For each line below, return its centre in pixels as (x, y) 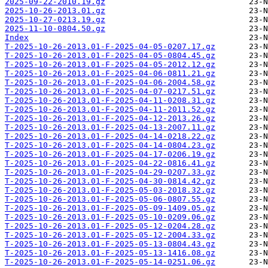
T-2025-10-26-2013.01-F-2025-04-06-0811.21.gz (110, 74)
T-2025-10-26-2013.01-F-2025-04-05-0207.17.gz (110, 47)
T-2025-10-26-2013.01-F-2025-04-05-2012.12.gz (110, 65)
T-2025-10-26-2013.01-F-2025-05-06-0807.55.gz (110, 199)
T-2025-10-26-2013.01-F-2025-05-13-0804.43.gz (110, 244)
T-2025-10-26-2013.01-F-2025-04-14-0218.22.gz (110, 136)
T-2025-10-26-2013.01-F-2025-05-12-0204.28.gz (110, 226)
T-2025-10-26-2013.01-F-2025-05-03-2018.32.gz (110, 190)
